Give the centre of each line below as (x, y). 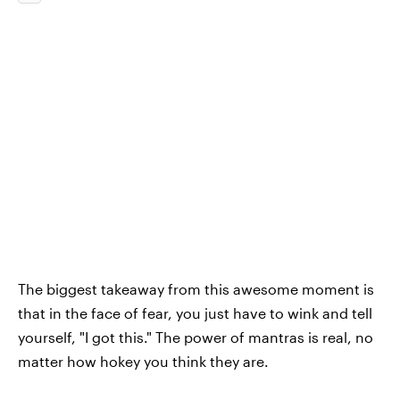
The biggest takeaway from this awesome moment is (196, 289)
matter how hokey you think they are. (143, 361)
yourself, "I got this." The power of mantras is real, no (196, 337)
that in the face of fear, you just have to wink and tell (195, 313)
